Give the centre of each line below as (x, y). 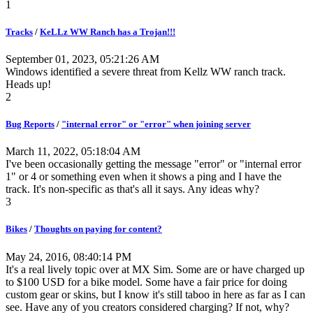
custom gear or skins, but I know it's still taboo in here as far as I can (155, 294)
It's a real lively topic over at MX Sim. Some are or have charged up (155, 269)
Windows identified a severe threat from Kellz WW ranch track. (146, 71)
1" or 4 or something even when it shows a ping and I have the (144, 177)
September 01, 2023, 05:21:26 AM (82, 59)
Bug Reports (30, 124)
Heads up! (28, 84)
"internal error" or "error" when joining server (156, 124)
